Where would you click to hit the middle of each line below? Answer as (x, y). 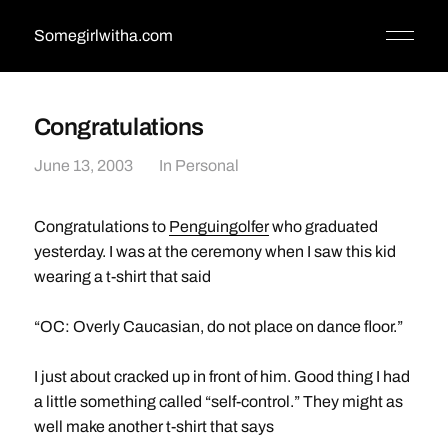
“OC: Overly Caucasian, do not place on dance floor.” (218, 326)
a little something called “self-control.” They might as (218, 401)
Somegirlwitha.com (103, 35)
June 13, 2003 (83, 165)
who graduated (323, 226)
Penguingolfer (218, 226)
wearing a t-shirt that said (122, 276)
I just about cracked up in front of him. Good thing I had (221, 376)
